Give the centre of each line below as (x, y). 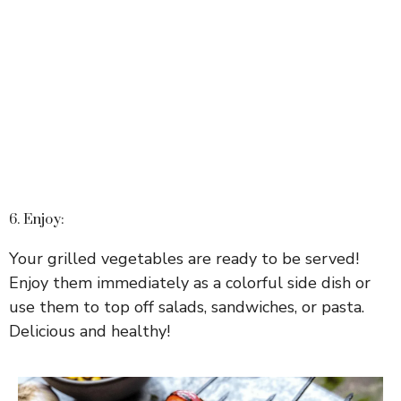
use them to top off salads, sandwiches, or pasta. (187, 307)
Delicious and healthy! (90, 332)
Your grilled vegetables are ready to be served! (184, 259)
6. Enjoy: (37, 220)
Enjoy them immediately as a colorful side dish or (190, 283)
